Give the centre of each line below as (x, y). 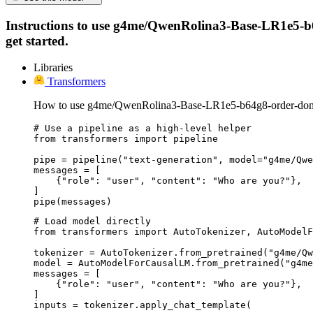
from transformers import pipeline (126, 139)
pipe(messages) (73, 202)
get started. (37, 41)
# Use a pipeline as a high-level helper (143, 129)
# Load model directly (92, 221)
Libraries (53, 68)
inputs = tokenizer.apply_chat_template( (143, 305)
